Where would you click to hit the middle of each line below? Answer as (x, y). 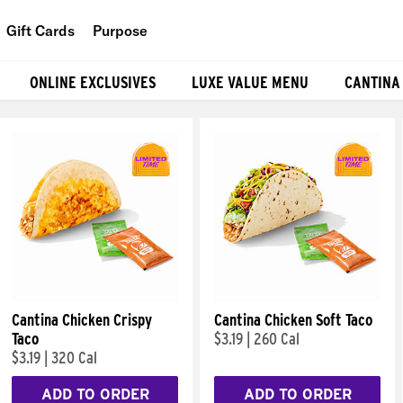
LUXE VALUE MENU (250, 82)
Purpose (120, 30)
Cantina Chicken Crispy (82, 320)
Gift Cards (40, 30)
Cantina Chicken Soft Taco (293, 320)
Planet (146, 112)
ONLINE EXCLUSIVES (93, 82)
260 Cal (277, 339)
